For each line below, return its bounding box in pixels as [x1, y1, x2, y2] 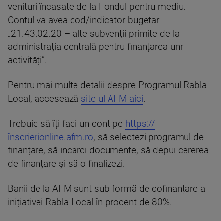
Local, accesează [8, 93, 81, 104]
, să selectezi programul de [93, 132, 204, 143]
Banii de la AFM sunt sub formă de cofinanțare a [8, 184, 205, 194]
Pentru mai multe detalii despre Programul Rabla [8, 80, 207, 91]
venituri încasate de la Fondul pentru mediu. [8, 1, 186, 12]
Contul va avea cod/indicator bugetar [8, 15, 159, 26]
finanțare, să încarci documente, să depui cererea [8, 145, 209, 156]
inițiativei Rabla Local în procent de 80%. [8, 197, 172, 208]
